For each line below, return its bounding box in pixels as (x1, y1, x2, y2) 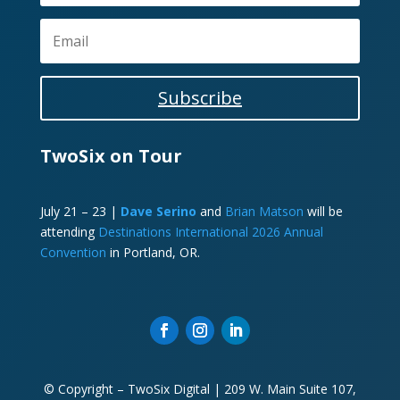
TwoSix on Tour (39, 144, 182, 169)
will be (306, 203, 343, 221)
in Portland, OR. (105, 244, 200, 262)
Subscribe (157, 86, 242, 111)
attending (39, 223, 98, 241)
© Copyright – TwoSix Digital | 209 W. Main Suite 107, (43, 380, 356, 398)
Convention (39, 244, 106, 262)
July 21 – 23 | (39, 203, 121, 221)
